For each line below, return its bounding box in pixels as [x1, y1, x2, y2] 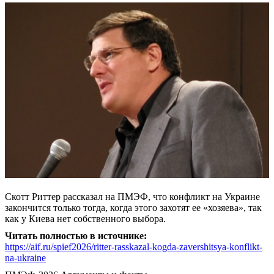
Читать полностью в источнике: [5, 230, 147, 241]
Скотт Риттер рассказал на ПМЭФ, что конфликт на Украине [5, 191, 260, 202]
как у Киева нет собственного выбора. [5, 213, 166, 224]
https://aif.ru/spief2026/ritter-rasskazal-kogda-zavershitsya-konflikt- [5, 241, 262, 252]
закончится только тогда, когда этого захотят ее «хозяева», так [5, 202, 262, 213]
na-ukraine [5, 252, 46, 263]
